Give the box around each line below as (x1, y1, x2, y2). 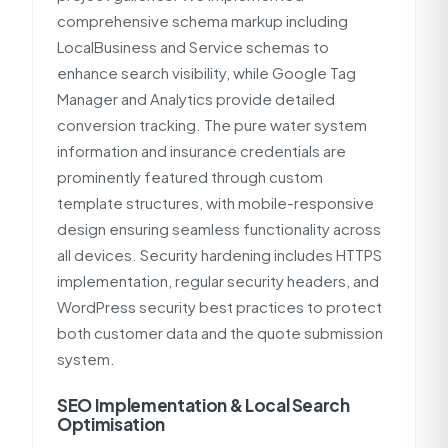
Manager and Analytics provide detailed (57, 89, 335, 108)
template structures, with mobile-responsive (57, 193, 374, 212)
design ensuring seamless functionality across (57, 219, 381, 238)
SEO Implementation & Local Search (57, 394, 350, 416)
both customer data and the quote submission (57, 323, 383, 342)
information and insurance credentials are (57, 141, 346, 160)
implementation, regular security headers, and (57, 271, 379, 290)
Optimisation (57, 413, 165, 435)
